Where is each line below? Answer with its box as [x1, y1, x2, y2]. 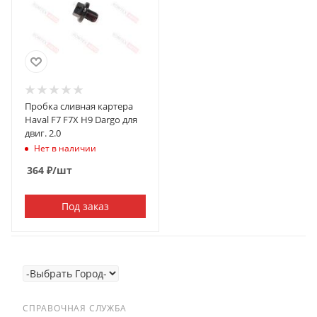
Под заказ [62, 200, 109, 213]
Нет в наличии [34, 142, 96, 154]
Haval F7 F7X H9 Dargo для [25, 113, 137, 126]
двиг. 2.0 [25, 127, 61, 139]
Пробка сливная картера [25, 100, 133, 113]
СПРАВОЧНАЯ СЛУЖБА [23, 302, 127, 314]
